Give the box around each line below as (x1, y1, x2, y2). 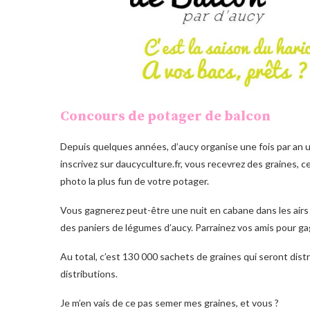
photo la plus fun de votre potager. (60, 174, 209, 187)
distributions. (60, 267, 118, 280)
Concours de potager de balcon (60, 107, 271, 125)
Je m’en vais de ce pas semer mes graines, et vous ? (60, 296, 279, 309)
